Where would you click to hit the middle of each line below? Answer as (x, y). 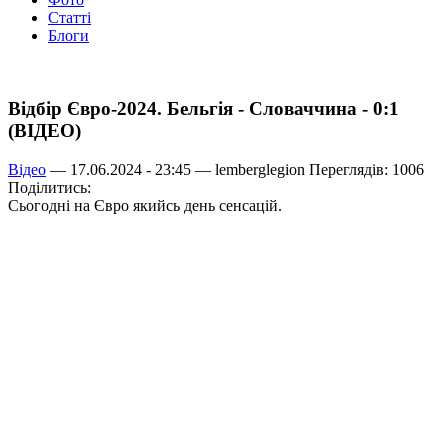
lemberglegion (260, 169)
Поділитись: (49, 187)
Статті (69, 18)
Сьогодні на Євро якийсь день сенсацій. (145, 205)
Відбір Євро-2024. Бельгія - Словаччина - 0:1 (203, 109)
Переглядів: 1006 (364, 169)
